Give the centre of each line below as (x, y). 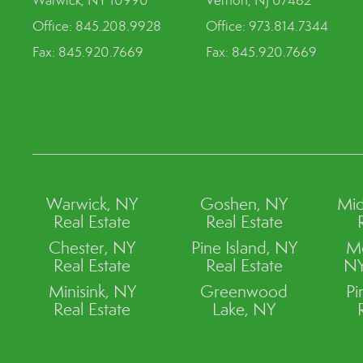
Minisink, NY (92, 292)
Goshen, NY (244, 204)
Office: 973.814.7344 (267, 26)
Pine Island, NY (244, 248)
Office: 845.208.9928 (97, 26)
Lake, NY (244, 310)
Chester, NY (92, 248)
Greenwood (244, 292)
